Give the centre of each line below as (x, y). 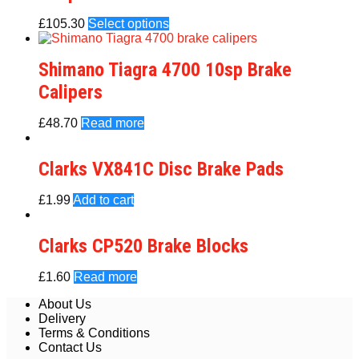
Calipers (71, 92)
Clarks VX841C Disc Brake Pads (161, 169)
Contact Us (70, 347)
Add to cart (103, 200)
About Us (65, 304)
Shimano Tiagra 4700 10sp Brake (165, 70)
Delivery (62, 319)
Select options (129, 24)
